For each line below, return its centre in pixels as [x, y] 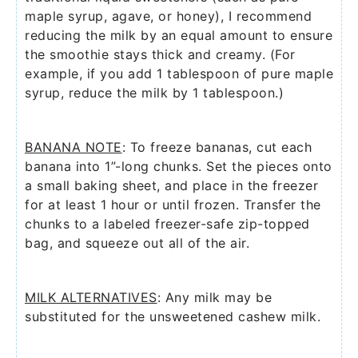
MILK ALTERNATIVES [91, 298]
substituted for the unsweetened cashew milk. [173, 317]
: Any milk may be [214, 298]
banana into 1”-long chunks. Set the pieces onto [179, 167]
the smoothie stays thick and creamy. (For [160, 55]
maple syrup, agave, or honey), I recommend [168, 16]
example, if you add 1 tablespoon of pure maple [179, 74]
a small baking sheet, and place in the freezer [171, 186]
